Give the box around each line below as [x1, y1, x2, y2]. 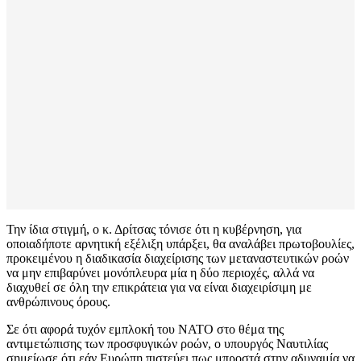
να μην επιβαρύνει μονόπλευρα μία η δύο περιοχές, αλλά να [6, 266, 314, 280]
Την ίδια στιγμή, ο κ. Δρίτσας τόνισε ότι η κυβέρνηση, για [6, 222, 301, 237]
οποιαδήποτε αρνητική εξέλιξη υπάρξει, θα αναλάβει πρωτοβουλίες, [6, 237, 355, 251]
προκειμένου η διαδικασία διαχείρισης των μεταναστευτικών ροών [6, 251, 349, 266]
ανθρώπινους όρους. [6, 295, 110, 309]
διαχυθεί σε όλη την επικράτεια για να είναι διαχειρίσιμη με [6, 280, 312, 295]
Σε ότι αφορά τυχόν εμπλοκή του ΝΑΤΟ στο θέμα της [6, 322, 284, 337]
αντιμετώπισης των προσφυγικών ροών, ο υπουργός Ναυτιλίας [6, 337, 328, 351]
